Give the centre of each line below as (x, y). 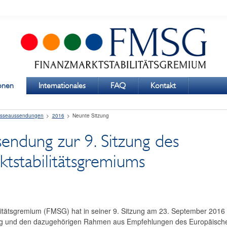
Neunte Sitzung (91, 116)
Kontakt (163, 86)
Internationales (62, 86)
